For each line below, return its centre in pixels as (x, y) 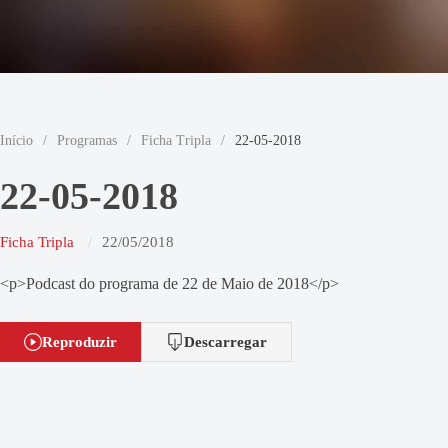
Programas (87, 140)
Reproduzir (79, 341)
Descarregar (225, 341)
